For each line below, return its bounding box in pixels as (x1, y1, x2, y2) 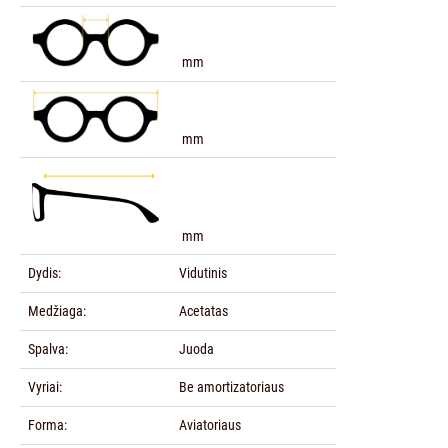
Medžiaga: (27, 303, 86, 320)
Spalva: (27, 341, 68, 358)
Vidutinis (178, 265, 227, 282)
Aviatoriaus (178, 417, 241, 434)
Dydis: (27, 265, 61, 282)
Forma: (27, 417, 67, 434)
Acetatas (178, 303, 228, 320)
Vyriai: (27, 379, 62, 396)
